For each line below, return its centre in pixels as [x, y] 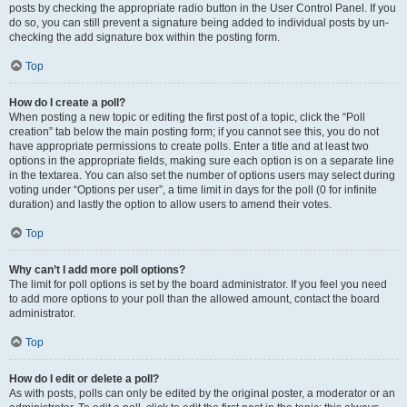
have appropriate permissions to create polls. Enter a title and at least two [189, 146]
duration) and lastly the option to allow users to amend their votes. [170, 204]
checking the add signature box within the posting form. [144, 37]
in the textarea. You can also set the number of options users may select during [202, 175]
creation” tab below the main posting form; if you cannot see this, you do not [194, 132]
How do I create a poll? [67, 103]
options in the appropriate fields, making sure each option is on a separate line [202, 161]
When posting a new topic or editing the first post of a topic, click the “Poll [187, 117]
